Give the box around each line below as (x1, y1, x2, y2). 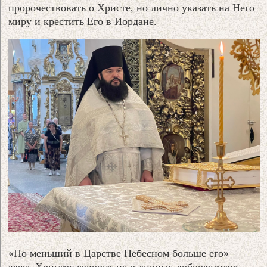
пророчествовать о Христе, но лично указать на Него (8, 1, 255, 14)
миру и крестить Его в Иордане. (8, 15, 157, 27)
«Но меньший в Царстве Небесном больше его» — (8, 247, 243, 260)
